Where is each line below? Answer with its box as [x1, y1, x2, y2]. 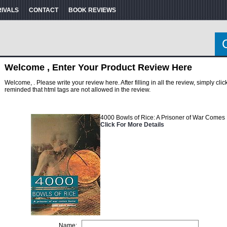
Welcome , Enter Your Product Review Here [5, 62, 192, 72]
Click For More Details [100, 121, 164, 128]
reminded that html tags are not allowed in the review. [5, 86, 150, 93]
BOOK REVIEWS [68, 7, 116, 14]
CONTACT [29, 7, 58, 14]
